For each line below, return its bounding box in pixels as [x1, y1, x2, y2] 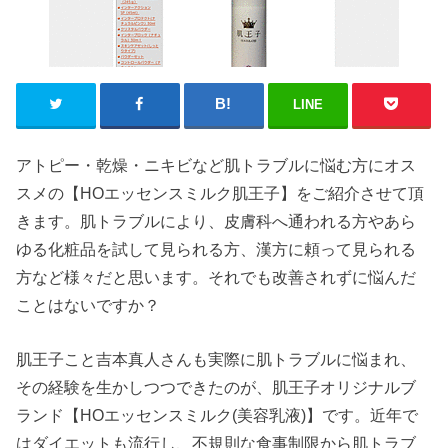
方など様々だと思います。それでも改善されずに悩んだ [16, 268, 417, 287]
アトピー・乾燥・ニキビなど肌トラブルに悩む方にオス [16, 156, 417, 175]
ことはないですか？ [16, 296, 161, 315]
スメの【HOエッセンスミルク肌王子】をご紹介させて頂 [16, 184, 425, 203]
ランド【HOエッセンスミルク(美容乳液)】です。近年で [16, 406, 419, 425]
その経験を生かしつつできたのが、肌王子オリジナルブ [16, 378, 417, 397]
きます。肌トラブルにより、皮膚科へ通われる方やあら [16, 212, 417, 231]
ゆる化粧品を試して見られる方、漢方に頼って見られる [16, 240, 417, 259]
